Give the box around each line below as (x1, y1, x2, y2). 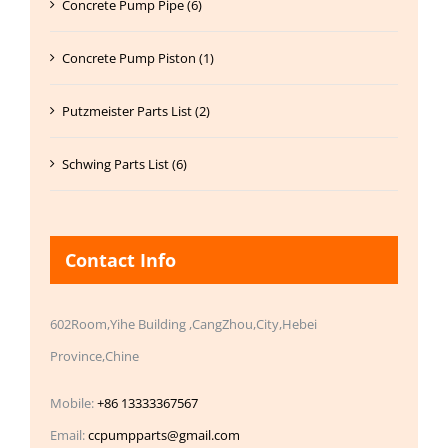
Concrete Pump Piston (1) (62, 48, 214, 67)
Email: (50, 425, 88, 444)
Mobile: (50, 393, 97, 412)
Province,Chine (50, 346, 139, 365)
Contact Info (65, 247, 176, 272)
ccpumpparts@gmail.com (88, 425, 240, 444)
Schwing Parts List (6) (62, 154, 187, 173)
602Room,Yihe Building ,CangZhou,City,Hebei (50, 314, 317, 333)
